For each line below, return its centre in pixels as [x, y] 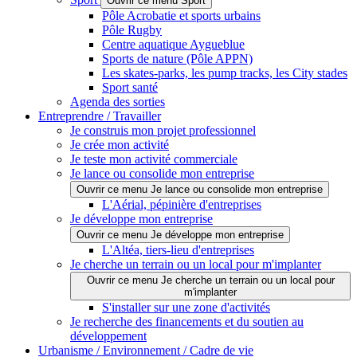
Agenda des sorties [118, 102]
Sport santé [130, 88]
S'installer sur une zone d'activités [186, 308]
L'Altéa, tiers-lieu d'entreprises [178, 250]
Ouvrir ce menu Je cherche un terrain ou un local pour [210, 280]
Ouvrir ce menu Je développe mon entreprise [180, 235]
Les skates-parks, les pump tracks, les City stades [225, 73]
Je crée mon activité [120, 145]
